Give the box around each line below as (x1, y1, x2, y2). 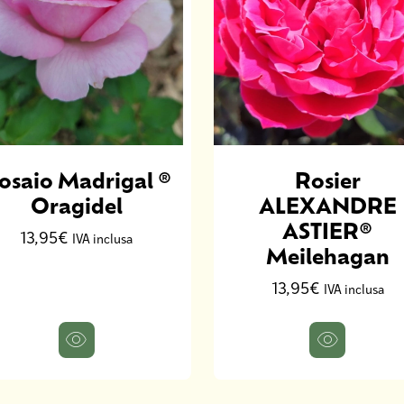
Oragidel (30, 190, 123, 219)
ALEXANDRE (258, 190, 397, 219)
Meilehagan (265, 241, 390, 270)
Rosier (294, 165, 361, 194)
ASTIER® (282, 216, 373, 244)
